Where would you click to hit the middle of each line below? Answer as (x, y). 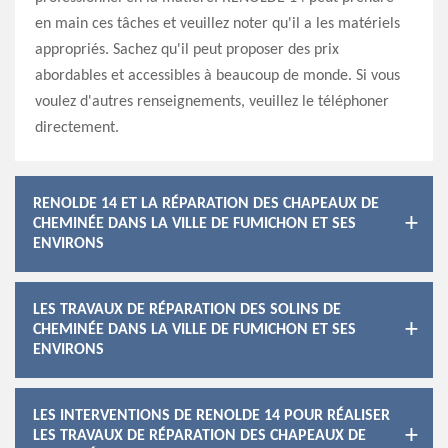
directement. (77, 128)
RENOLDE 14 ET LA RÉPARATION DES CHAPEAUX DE (206, 204)
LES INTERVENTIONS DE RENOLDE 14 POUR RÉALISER (211, 416)
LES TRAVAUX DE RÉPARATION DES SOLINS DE (187, 310)
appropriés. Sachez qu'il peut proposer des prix (187, 50)
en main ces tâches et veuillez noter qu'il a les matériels (217, 24)
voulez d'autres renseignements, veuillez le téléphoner (212, 102)
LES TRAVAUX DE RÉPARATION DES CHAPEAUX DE (199, 436)
